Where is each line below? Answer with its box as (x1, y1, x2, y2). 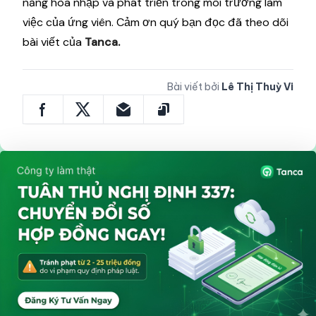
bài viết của (23, 34, 85, 49)
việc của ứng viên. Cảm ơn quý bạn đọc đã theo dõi (23, 14, 288, 30)
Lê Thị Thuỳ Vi (221, 80, 293, 93)
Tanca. (85, 34, 120, 49)
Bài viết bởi (167, 80, 219, 93)
